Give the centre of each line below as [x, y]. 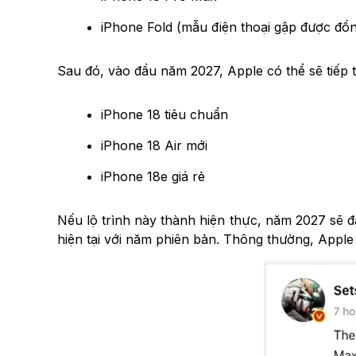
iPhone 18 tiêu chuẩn [164, 114]
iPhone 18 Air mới [154, 145]
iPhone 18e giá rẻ [153, 176]
